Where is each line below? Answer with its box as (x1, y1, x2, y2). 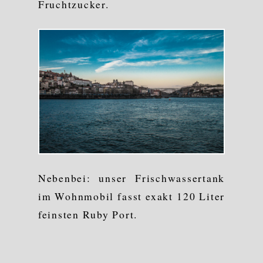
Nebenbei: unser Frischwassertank (38, 171, 225, 186)
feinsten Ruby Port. (38, 207, 138, 222)
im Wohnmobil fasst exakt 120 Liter (38, 189, 225, 204)
